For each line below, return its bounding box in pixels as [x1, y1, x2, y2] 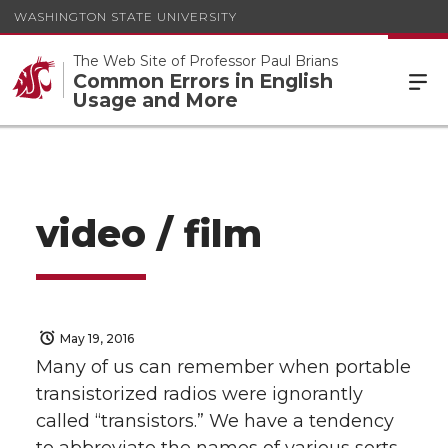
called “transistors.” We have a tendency [36, 410, 394, 433]
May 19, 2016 [60, 331, 134, 346]
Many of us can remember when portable [36, 356, 411, 379]
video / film [36, 211, 262, 256]
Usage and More [73, 87, 238, 112]
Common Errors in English [73, 68, 333, 93]
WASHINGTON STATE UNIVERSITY [14, 8, 237, 24]
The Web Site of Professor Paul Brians [73, 51, 338, 70]
